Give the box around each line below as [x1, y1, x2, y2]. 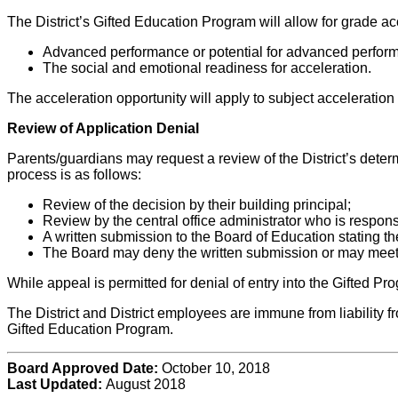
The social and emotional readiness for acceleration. [43, 60, 371, 76]
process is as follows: [7, 167, 141, 183]
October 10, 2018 [158, 361, 270, 377]
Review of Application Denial [7, 121, 199, 137]
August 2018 [106, 377, 186, 393]
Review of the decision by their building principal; [43, 197, 351, 213]
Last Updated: [7, 377, 106, 393]
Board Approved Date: [7, 361, 158, 377]
